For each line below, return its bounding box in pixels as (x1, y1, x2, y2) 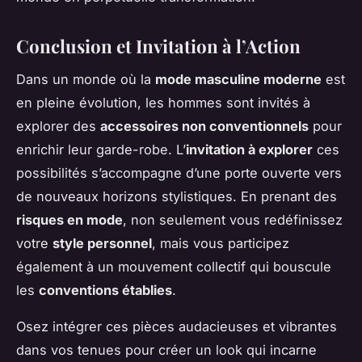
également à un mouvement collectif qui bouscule (16, 258, 331, 275)
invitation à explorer (186, 141, 313, 158)
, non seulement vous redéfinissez (123, 211, 343, 228)
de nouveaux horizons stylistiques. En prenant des (16, 187, 337, 204)
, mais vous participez (152, 234, 289, 251)
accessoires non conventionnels (100, 117, 309, 134)
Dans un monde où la (16, 70, 155, 87)
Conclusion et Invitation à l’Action (16, 33, 301, 58)
